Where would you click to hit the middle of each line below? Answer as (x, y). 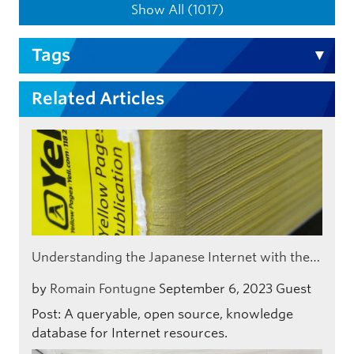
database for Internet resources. (130, 333)
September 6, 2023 (216, 288)
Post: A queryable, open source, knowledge (162, 314)
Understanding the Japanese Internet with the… (176, 257)
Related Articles (98, 99)
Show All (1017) (177, 10)
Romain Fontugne (103, 288)
